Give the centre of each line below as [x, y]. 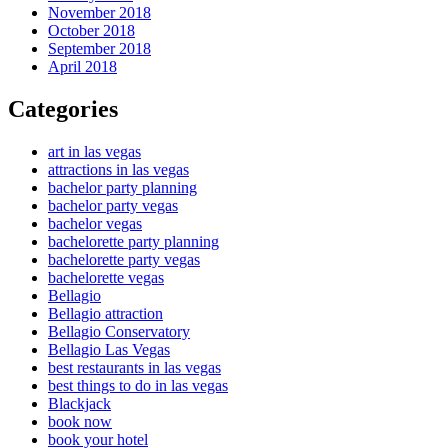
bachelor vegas [95, 224]
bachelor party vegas [113, 206]
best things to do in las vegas [138, 386]
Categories [63, 109]
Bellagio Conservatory [119, 332]
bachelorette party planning [133, 242]
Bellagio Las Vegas [109, 350]
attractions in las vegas [118, 170]
